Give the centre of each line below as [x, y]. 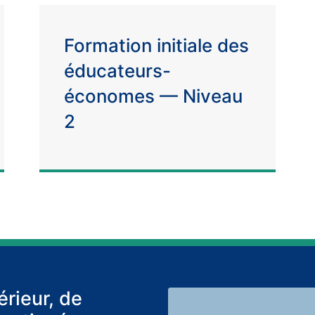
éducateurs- [117, 71]
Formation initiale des [156, 45]
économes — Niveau [153, 96]
